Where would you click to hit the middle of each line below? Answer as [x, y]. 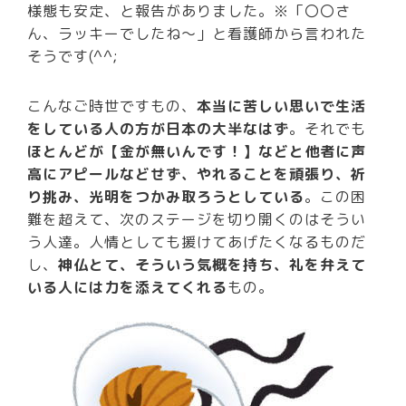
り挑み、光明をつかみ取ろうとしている [166, 197]
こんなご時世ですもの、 [112, 106]
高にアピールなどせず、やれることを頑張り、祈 [197, 174]
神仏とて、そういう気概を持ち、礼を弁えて [213, 265]
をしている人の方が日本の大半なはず [159, 129]
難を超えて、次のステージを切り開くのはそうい [197, 220]
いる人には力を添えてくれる [128, 288]
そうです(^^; [73, 56]
